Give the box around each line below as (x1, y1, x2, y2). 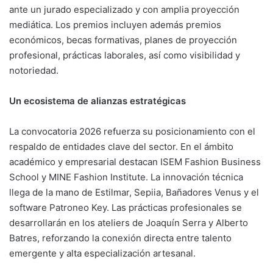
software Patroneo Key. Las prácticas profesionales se (9, 201, 242, 213)
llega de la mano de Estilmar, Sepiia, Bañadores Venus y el (9, 186, 259, 198)
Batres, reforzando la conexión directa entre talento (9, 232, 232, 244)
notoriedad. (9, 64, 58, 76)
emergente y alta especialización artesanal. (9, 247, 196, 259)
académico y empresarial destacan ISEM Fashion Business (9, 155, 261, 168)
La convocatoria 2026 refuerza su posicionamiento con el (9, 125, 255, 137)
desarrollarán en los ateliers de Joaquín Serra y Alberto (9, 216, 248, 229)
